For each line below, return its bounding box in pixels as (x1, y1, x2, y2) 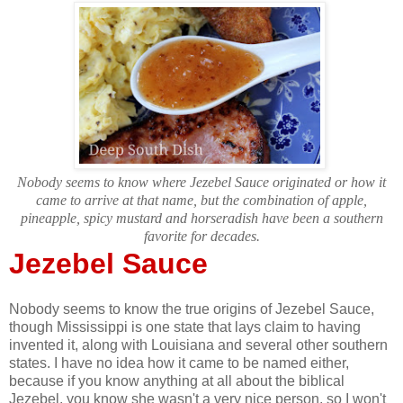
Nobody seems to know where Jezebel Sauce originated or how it (17, 174, 386, 190)
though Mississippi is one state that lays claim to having (9, 318, 361, 335)
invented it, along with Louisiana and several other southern (9, 336, 388, 353)
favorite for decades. (143, 228, 260, 244)
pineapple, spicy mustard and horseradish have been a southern (20, 210, 383, 226)
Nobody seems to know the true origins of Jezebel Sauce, (9, 300, 374, 317)
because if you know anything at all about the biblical (9, 372, 345, 389)
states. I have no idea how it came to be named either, (9, 354, 349, 371)
